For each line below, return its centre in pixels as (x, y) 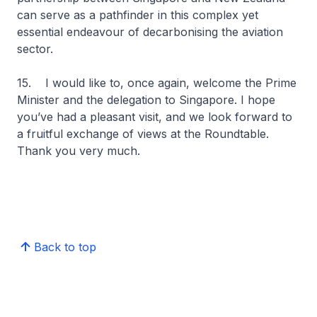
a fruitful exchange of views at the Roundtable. (143, 134)
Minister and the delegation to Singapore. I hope (146, 100)
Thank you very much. (79, 151)
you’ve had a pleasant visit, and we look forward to (155, 117)
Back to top (65, 247)
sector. (39, 49)
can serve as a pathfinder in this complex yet (138, 15)
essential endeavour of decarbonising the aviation (150, 32)
